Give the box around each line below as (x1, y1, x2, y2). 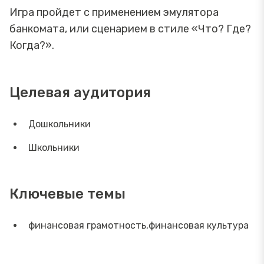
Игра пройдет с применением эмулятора (9, 5, 219, 19)
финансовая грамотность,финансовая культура (28, 219, 249, 231)
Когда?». (9, 38, 54, 52)
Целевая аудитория (9, 84, 151, 101)
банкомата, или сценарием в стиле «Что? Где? (9, 22, 251, 35)
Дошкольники (28, 118, 91, 130)
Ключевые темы (9, 185, 126, 202)
